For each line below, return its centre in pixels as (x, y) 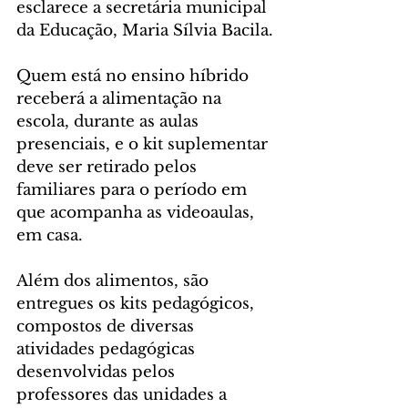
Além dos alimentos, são (115, 281)
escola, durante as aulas (110, 122)
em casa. (50, 236)
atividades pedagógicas (108, 350)
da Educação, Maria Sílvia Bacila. (145, 31)
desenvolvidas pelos (98, 372)
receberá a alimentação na (121, 99)
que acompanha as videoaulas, (138, 213)
